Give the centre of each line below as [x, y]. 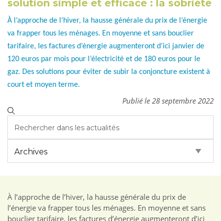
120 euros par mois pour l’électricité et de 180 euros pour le [104, 59]
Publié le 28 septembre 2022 [168, 101]
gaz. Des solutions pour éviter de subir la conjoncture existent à [109, 72]
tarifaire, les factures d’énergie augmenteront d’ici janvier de [106, 47]
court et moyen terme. [44, 85]
